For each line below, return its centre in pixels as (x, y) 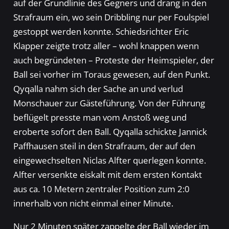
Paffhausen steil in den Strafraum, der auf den (104, 146)
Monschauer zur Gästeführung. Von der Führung (109, 103)
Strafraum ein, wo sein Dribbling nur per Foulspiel (111, 17)
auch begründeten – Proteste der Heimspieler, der (113, 60)
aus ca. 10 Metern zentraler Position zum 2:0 (101, 189)
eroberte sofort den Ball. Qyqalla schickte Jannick (110, 132)
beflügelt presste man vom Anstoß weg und (100, 118)
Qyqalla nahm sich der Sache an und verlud (98, 89)
